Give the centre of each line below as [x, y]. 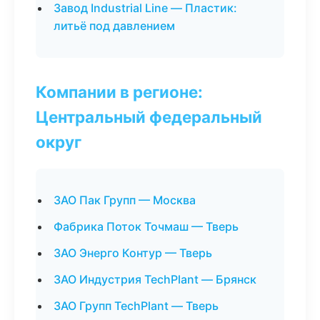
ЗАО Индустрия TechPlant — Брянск [155, 279]
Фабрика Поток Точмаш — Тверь [146, 226]
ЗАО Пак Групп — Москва [125, 200]
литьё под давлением [114, 26]
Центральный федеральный [149, 117]
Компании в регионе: [119, 92]
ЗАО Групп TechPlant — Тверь [136, 306]
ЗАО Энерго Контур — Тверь [133, 253]
